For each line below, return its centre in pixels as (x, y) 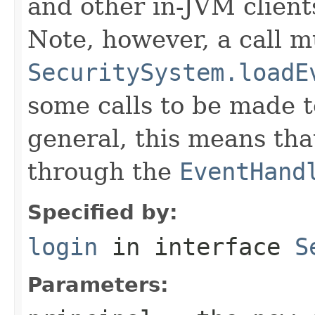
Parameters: (98, 284)
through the (103, 171)
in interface (196, 246)
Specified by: (103, 212)
